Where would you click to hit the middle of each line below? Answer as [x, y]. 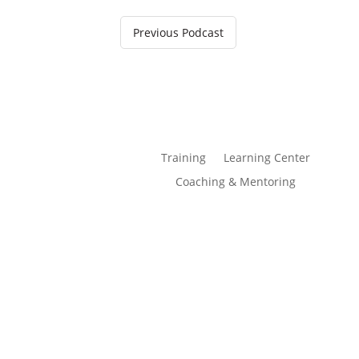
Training [183, 158]
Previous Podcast [178, 32]
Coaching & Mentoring [235, 182]
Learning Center [266, 158]
